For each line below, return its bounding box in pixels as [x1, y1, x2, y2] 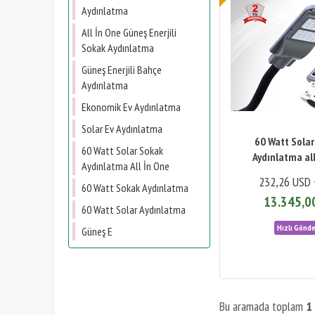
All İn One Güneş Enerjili [82, 25, 176, 39]
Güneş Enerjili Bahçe [82, 63, 162, 77]
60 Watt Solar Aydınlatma [82, 202, 186, 217]
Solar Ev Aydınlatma [82, 122, 162, 136]
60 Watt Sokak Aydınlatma [82, 181, 188, 195]
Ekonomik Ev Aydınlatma [82, 100, 181, 114]
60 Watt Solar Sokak [82, 143, 163, 157]
